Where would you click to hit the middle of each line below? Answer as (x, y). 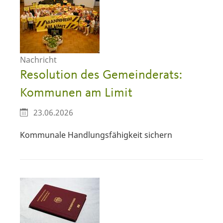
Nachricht (38, 60)
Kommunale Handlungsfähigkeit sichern (96, 135)
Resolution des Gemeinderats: (101, 75)
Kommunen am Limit (76, 93)
